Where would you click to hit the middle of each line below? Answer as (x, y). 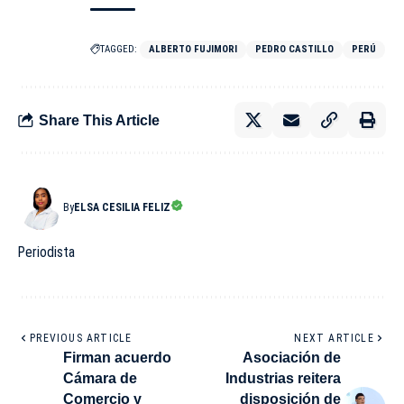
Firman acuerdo (117, 358)
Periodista (46, 252)
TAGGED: (119, 50)
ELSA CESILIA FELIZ (122, 208)
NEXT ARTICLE (334, 339)
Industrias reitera (283, 379)
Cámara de (100, 379)
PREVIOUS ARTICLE (81, 339)
